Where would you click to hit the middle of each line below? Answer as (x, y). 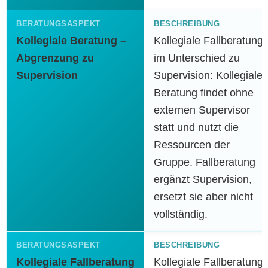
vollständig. (181, 214)
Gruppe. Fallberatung (205, 162)
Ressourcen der (192, 145)
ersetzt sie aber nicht (203, 197)
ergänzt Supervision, (203, 179)
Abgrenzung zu (55, 58)
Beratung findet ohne (204, 93)
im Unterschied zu (197, 58)
